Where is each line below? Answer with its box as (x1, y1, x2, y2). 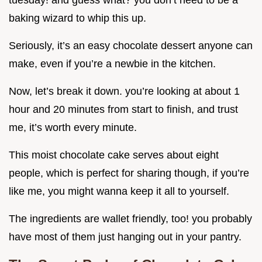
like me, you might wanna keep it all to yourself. (9, 185, 229, 198)
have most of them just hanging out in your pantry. (9, 231, 242, 243)
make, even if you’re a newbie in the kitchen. (9, 58, 216, 70)
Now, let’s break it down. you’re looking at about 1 (9, 85, 240, 98)
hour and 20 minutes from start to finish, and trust (9, 104, 238, 116)
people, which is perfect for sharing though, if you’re (9, 167, 249, 180)
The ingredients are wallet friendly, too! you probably (9, 213, 252, 225)
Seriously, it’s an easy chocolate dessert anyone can (9, 40, 253, 52)
